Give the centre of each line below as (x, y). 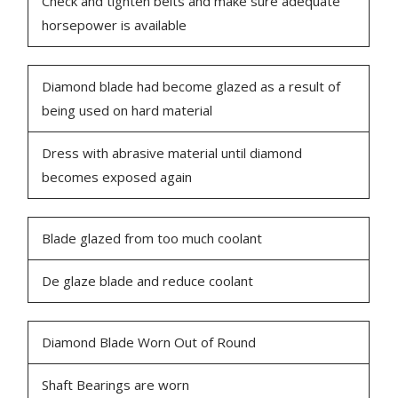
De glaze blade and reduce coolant (148, 281)
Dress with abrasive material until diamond (172, 153)
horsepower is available (115, 25)
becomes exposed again (117, 177)
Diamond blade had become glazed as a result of (191, 87)
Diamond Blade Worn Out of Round (149, 342)
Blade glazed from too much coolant (152, 239)
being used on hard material (127, 111)
